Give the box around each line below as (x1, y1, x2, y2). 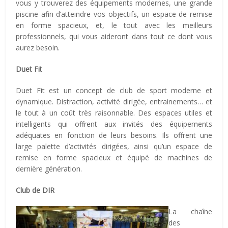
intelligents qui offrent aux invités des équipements (16, 119, 212, 129)
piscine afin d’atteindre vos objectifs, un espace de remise (16, 9, 212, 19)
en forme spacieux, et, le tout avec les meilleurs (16, 20, 212, 30)
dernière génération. (16, 163, 82, 174)
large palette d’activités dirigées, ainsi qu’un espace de (16, 141, 212, 151)
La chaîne (168, 206, 212, 216)
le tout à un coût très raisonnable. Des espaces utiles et (16, 107, 212, 118)
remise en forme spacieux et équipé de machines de (16, 152, 212, 162)
